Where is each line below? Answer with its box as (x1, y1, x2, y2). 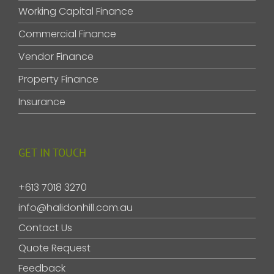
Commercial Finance (18, 27, 116, 42)
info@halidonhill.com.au (18, 201, 133, 215)
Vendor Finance (18, 50, 94, 64)
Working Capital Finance (18, 4, 133, 19)
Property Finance (18, 72, 98, 87)
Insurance (18, 95, 65, 109)
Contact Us (18, 221, 72, 235)
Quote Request (18, 241, 91, 256)
